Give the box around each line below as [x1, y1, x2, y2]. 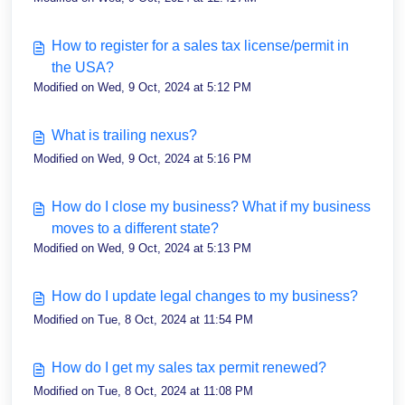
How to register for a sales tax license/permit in [52, 38, 349, 53]
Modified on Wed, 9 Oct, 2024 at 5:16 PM [33, 152, 251, 165]
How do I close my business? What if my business [52, 199, 371, 214]
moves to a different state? [52, 221, 219, 236]
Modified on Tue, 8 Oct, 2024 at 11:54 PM [33, 313, 253, 326]
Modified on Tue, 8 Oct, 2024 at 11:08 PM [33, 384, 253, 398]
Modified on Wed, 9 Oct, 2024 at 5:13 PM [33, 241, 251, 255]
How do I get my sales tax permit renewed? [52, 360, 326, 375]
